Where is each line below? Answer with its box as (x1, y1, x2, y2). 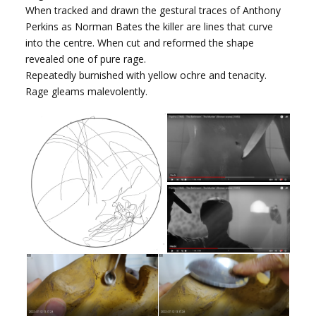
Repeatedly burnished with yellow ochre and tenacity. (25, 68, 267, 82)
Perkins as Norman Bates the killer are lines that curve (25, 19, 274, 33)
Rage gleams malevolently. (25, 84, 148, 98)
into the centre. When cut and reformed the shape (25, 35, 255, 49)
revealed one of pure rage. (25, 51, 147, 66)
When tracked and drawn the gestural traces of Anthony (25, 3, 281, 17)
